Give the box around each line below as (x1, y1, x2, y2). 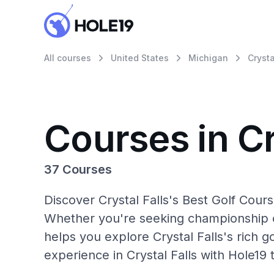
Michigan (188, 53, 228, 63)
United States (111, 53, 169, 63)
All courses (44, 53, 91, 63)
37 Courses (44, 162, 112, 177)
